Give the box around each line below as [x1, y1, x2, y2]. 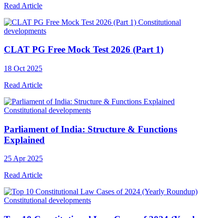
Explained [4, 134, 45, 145]
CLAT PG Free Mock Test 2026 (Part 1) [4, 44, 163, 55]
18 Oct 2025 [4, 64, 42, 73]
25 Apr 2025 [4, 154, 43, 163]
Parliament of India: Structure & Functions [4, 124, 177, 134]
